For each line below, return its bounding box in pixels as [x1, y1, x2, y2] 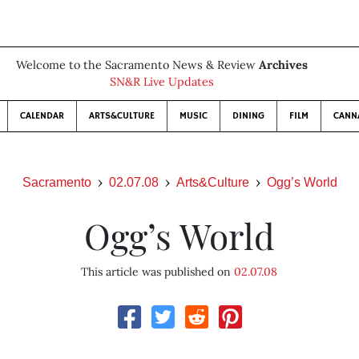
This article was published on [81, 264, 235, 279]
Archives [259, 58, 308, 72]
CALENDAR [20, 110, 64, 122]
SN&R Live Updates [110, 75, 214, 89]
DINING [232, 110, 264, 122]
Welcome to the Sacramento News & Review [16, 58, 259, 72]
